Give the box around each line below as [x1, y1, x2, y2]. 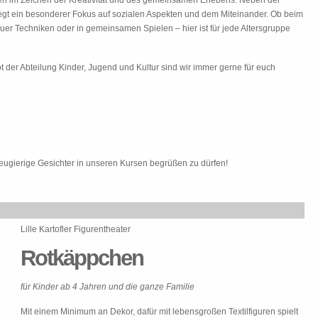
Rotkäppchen [21, 246, 143, 270]
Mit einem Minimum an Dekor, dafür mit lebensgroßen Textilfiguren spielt [21, 307, 298, 317]
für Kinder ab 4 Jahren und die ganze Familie [21, 282, 194, 292]
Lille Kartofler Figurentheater [21, 224, 131, 234]
